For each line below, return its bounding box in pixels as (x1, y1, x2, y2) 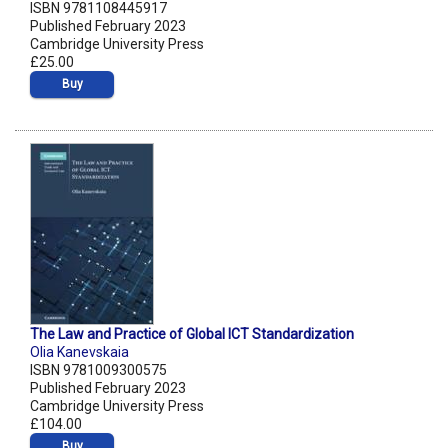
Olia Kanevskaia (30, 344, 129, 361)
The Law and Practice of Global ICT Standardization (30, 326, 354, 343)
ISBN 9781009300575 (30, 362, 167, 379)
